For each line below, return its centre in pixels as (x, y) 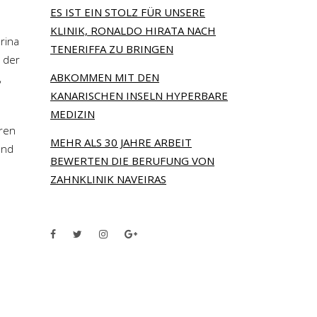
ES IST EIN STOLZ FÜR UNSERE (128, 12)
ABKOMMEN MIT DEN (105, 77)
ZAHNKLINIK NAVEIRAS (108, 179)
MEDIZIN (73, 114)
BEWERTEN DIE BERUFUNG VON (132, 161)
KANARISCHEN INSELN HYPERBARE (139, 96)
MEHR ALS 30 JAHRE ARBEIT (121, 142)
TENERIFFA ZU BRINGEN (112, 49)
